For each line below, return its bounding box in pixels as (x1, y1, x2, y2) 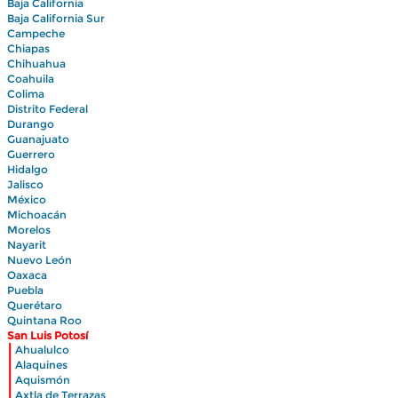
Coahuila (7, 72, 54, 85)
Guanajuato (7, 132, 69, 146)
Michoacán (7, 208, 67, 221)
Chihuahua (7, 57, 66, 70)
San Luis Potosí (7, 329, 88, 342)
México (7, 193, 46, 206)
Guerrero (7, 147, 55, 161)
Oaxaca (7, 268, 47, 282)
